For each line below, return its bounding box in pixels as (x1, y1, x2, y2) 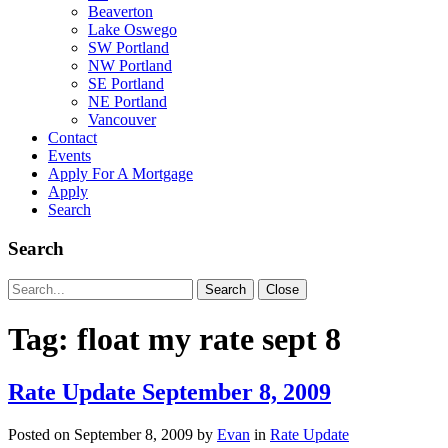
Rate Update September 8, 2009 (8, 379, 331, 406)
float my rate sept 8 (77, 321, 341, 358)
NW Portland (88, 57, 172, 75)
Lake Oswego (88, 21, 177, 39)
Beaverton (88, 3, 153, 21)
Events (48, 147, 91, 165)
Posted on (8, 426, 74, 444)
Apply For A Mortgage (48, 165, 193, 183)
